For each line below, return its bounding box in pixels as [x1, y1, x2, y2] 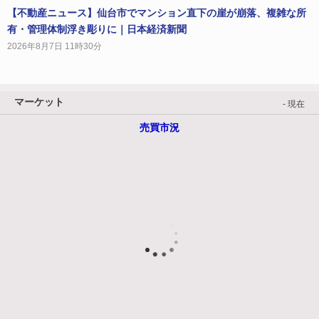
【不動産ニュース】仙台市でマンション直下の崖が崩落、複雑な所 [7, 6, 306, 19]
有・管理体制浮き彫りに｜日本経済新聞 [7, 23, 187, 35]
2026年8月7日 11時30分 [7, 41, 102, 51]
